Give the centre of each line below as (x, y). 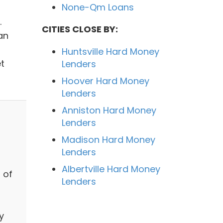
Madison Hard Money (108, 140)
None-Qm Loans (98, 7)
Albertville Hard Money (111, 169)
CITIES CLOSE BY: (80, 29)
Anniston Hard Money (109, 110)
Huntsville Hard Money (110, 52)
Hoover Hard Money (105, 81)
